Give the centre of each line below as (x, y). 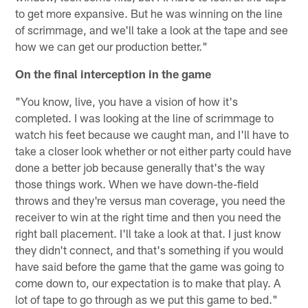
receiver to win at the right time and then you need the (148, 216)
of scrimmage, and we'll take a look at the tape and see (152, 29)
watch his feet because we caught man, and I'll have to (152, 134)
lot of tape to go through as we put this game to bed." (147, 299)
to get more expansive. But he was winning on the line (149, 13)
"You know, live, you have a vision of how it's (127, 101)
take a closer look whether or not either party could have (154, 150)
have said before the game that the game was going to (150, 266)
